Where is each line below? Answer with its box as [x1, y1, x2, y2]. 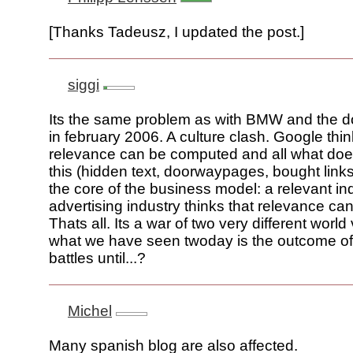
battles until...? [49, 250, 146, 267]
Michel [68, 303, 112, 320]
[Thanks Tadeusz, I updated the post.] [49, 24, 304, 41]
